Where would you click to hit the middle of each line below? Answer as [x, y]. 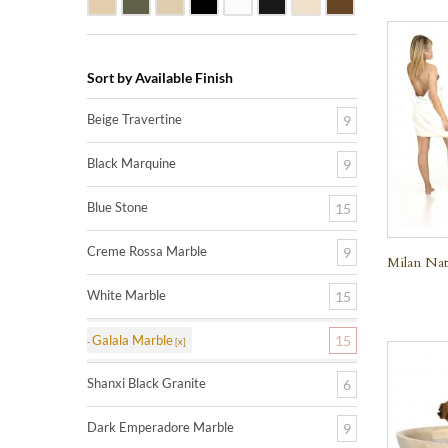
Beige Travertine [134, 119]
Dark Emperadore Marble [160, 427]
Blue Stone [117, 207]
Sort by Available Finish [160, 77]
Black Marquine [131, 163]
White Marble [126, 295]
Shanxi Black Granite [146, 383]
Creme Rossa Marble [147, 251]
